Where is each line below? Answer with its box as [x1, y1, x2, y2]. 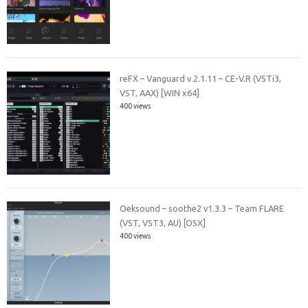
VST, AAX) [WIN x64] [120, 87, 200, 98]
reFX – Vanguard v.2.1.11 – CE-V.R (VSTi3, [120, 73, 282, 83]
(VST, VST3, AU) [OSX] [120, 218, 206, 228]
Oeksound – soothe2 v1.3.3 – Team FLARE [120, 203, 285, 214]
